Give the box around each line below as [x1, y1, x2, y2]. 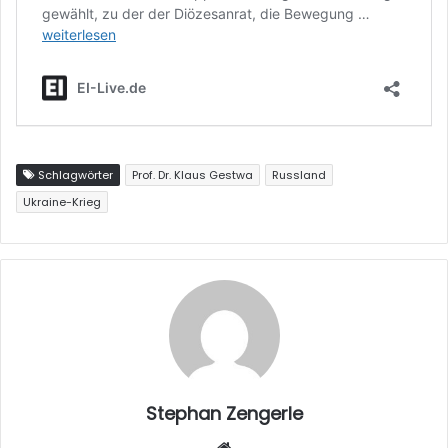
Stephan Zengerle [145, 400, 303, 426]
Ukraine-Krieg [23, 193, 101, 210]
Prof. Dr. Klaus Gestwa [132, 166, 253, 183]
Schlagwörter [35, 166, 113, 183]
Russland [272, 166, 326, 183]
